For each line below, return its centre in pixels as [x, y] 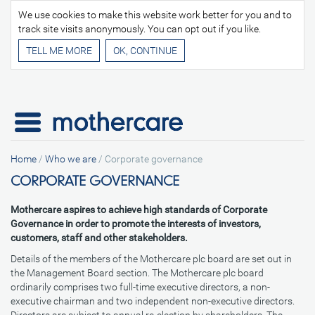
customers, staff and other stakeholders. [99, 238]
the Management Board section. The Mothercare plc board [137, 273]
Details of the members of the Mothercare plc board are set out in [151, 259]
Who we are [71, 159]
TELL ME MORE [59, 51]
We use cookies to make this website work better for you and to [155, 15]
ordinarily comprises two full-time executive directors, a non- [140, 287]
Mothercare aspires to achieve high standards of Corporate [139, 210]
